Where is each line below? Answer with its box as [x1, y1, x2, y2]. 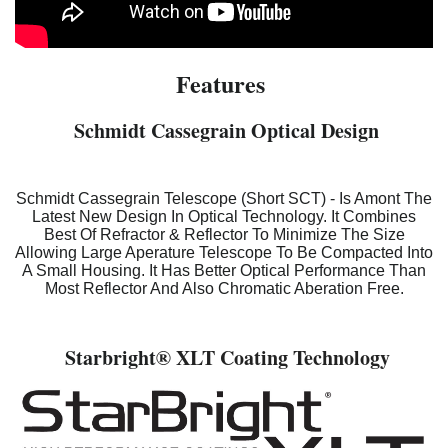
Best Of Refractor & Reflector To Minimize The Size [43, 226, 405, 244]
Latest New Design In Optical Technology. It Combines [32, 208, 416, 226]
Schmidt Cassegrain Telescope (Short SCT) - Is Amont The [16, 190, 432, 208]
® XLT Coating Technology [156, 343, 390, 373]
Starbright [58, 343, 156, 373]
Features [175, 66, 273, 102]
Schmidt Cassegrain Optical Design [74, 116, 379, 146]
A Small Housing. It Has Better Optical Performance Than [22, 262, 426, 280]
